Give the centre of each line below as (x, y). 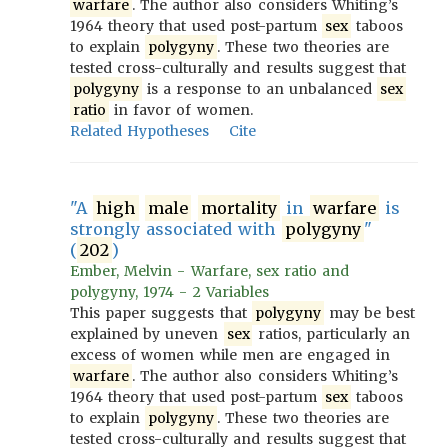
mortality (238, 208)
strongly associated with (176, 229)
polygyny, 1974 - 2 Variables (169, 292)
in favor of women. (180, 110)
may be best (369, 313)
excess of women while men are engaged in (230, 355)
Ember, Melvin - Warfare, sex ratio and (210, 271)
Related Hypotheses (140, 131)
